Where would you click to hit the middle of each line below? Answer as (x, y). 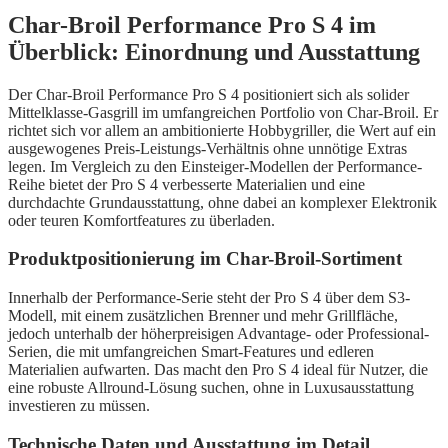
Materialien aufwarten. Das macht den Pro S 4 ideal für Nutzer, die (218, 369)
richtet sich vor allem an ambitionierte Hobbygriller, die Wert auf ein (222, 130)
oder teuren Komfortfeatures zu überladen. (141, 220)
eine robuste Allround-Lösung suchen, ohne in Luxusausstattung (211, 387)
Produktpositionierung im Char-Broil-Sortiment (205, 259)
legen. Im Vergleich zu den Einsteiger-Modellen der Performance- (215, 166)
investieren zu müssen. (79, 405)
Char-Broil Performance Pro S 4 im (192, 24)
